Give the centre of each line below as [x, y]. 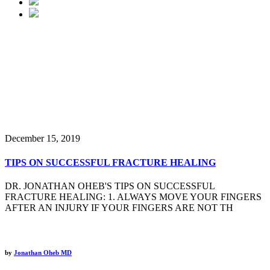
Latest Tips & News [135, 113]
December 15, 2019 [42, 139]
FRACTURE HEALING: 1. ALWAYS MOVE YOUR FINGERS [133, 196]
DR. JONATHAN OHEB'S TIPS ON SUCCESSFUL [110, 186]
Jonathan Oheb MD [43, 252]
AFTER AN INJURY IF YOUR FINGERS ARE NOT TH [119, 207]
